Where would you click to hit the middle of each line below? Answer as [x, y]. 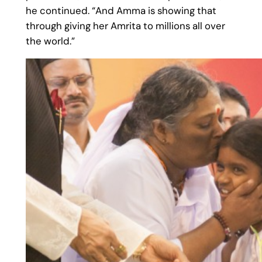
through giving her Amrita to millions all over [125, 26]
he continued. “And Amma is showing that [121, 11]
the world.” [50, 41]
